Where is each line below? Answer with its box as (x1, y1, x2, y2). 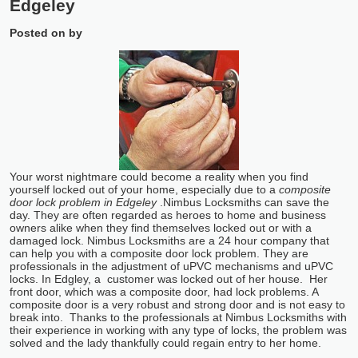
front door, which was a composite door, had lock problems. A (10, 285, 318, 299)
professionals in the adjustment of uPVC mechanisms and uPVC (10, 260, 333, 273)
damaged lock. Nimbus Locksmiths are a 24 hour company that (10, 234, 329, 248)
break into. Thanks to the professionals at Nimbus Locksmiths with (10, 311, 347, 324)
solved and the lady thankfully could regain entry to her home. (10, 336, 321, 350)
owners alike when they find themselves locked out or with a (10, 221, 312, 235)
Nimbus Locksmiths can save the (163, 196, 329, 209)
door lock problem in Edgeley (10, 196, 157, 209)
